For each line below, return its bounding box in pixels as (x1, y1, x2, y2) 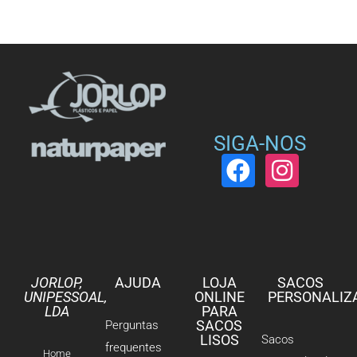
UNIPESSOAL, (24, 288, 107, 305)
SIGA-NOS (214, 131, 306, 155)
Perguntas (105, 317, 159, 332)
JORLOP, (31, 273, 82, 291)
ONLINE (194, 288, 245, 305)
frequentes (105, 339, 162, 355)
